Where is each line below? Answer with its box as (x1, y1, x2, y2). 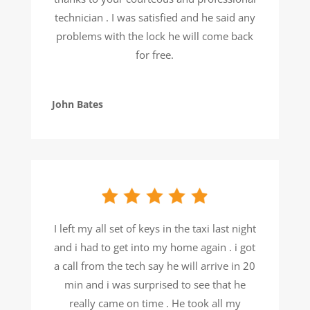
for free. (136, 48, 174, 62)
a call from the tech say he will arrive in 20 (54, 259, 256, 273)
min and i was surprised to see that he (64, 277, 246, 292)
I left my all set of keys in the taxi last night (53, 221, 256, 236)
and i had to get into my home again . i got (54, 240, 256, 255)
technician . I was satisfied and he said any (54, 10, 255, 25)
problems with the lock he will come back (56, 29, 254, 44)
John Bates (51, 98, 103, 111)
